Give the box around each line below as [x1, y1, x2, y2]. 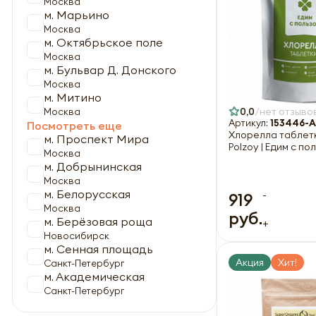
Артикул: [229, 116, 270, 129]
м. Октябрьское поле [44, 35, 163, 49]
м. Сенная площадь [44, 242, 153, 256]
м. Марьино [44, 8, 109, 22]
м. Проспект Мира [44, 132, 149, 146]
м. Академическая [44, 269, 145, 284]
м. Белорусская [44, 187, 130, 201]
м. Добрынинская [44, 159, 142, 174]
